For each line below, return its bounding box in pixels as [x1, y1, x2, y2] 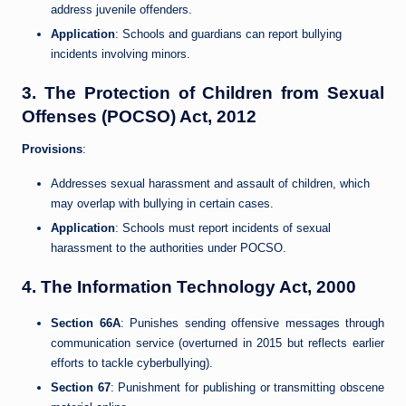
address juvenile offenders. [51, 2, 192, 16]
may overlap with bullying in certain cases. [51, 197, 274, 211]
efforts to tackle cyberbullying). [51, 356, 213, 371]
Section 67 [51, 381, 111, 395]
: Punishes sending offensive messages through [120, 316, 384, 331]
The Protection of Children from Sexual [43, 83, 385, 103]
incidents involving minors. [51, 46, 190, 61]
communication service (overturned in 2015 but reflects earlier [51, 336, 384, 351]
